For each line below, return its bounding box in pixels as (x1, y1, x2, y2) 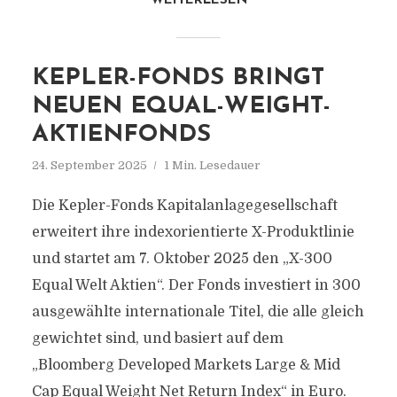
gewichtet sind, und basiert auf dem (31, 331, 284, 346)
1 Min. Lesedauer (163, 159, 261, 172)
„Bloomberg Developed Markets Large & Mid (31, 357, 340, 373)
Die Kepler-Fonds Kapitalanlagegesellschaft (31, 198, 338, 214)
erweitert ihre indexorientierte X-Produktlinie (31, 224, 354, 240)
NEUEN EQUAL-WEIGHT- (31, 95, 331, 119)
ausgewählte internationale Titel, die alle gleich (31, 304, 364, 320)
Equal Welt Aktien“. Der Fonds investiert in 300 (31, 277, 361, 293)
